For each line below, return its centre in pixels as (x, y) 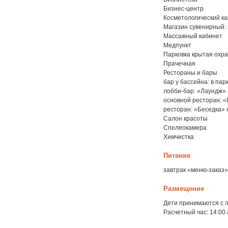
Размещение (184, 189)
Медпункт (178, 45)
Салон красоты (186, 119)
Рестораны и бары (191, 73)
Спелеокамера (185, 128)
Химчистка (179, 137)
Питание (177, 155)
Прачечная (180, 64)
